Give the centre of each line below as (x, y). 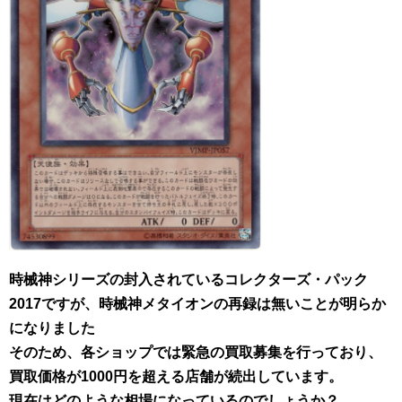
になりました (52, 328)
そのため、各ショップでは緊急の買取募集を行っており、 (196, 352)
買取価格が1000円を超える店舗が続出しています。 (176, 376)
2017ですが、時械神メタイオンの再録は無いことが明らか (197, 304)
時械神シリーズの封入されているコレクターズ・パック (188, 280)
